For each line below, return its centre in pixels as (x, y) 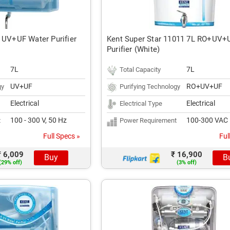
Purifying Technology (150, 87)
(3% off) (186, 162)
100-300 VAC (207, 120)
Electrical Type (141, 103)
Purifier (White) (133, 49)
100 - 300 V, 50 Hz (39, 120)
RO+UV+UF (204, 86)
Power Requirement (148, 120)
